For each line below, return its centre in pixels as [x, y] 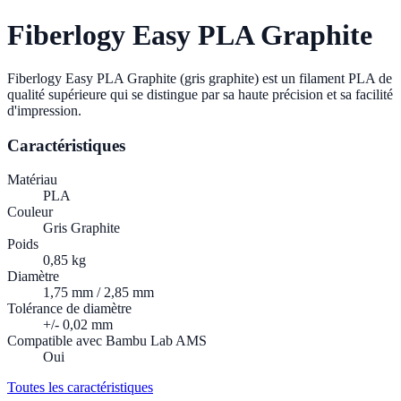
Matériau [32, 180]
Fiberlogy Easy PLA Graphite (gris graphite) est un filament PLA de [200, 78]
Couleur [30, 212]
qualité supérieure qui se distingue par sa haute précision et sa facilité [200, 94]
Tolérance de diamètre [69, 309]
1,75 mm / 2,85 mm [98, 293]
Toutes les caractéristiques [80, 388]
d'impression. [44, 110]
